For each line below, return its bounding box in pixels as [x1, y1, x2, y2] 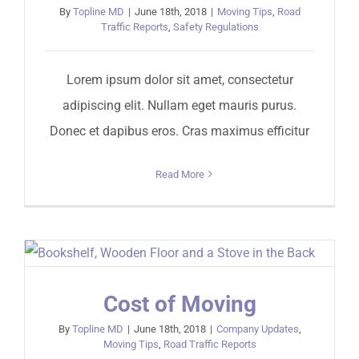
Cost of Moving [103, 290, 256, 317]
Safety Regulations [172, 20, 259, 33]
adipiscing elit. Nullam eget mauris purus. [63, 97, 296, 113]
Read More [155, 167, 204, 180]
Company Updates [216, 322, 299, 335]
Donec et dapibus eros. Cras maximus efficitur [50, 123, 309, 139]
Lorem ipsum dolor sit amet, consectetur [66, 71, 293, 87]
